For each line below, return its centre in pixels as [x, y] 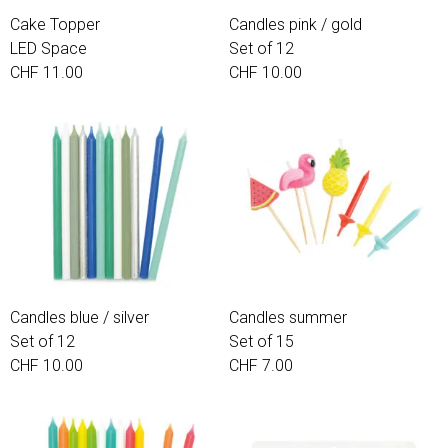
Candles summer [288, 317]
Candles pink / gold [295, 24]
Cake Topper [55, 24]
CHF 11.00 [46, 72]
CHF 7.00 [261, 365]
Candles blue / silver [79, 317]
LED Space [48, 48]
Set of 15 [261, 341]
